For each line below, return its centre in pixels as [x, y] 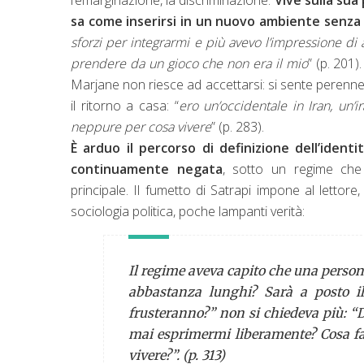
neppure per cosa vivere [141, 126]
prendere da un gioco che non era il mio [189, 63]
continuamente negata [147, 169]
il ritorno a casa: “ [125, 105]
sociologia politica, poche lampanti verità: [188, 211]
